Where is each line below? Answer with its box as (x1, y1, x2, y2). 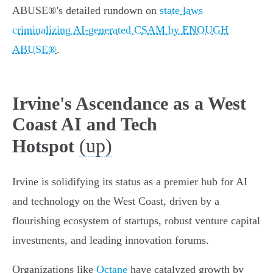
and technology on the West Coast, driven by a (12, 195, 219, 208)
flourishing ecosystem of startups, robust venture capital (12, 214, 260, 227)
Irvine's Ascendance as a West (12, 93, 246, 114)
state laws (160, 4, 203, 17)
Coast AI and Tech (12, 114, 157, 135)
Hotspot (12, 136, 74, 157)
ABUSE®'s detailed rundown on (12, 4, 160, 17)
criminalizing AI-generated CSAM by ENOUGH (12, 24, 229, 37)
